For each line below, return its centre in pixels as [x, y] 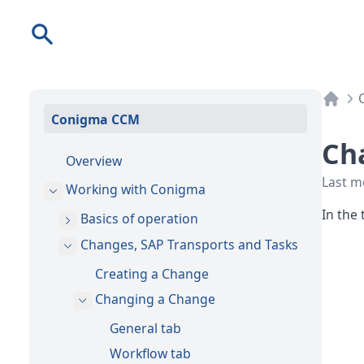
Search [52, 30]
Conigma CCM [95, 119]
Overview [94, 160]
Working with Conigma [136, 189]
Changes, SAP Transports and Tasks [189, 244]
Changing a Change [155, 299]
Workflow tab [150, 353]
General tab [145, 328]
